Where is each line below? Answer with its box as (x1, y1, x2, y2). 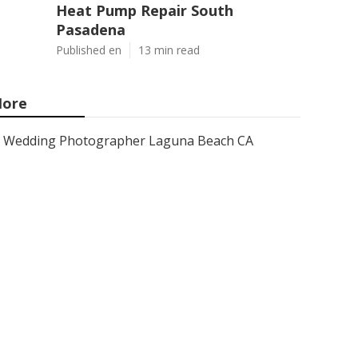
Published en (56, 42, 121, 58)
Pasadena (56, 20, 125, 39)
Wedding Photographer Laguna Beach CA (3, 132, 253, 149)
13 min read (138, 42, 200, 58)
